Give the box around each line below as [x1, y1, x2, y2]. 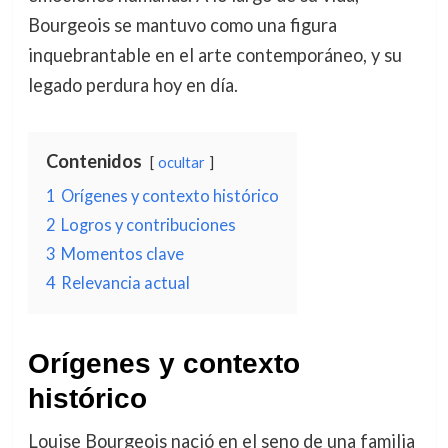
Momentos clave [60, 243, 184, 263]
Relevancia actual [60, 272, 190, 292]
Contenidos [45, 149, 142, 172]
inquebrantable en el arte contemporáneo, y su [27, 43, 402, 66]
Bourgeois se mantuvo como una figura [27, 13, 337, 36]
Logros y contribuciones [60, 214, 236, 234]
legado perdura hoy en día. [27, 73, 238, 96]
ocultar [157, 153, 205, 171]
